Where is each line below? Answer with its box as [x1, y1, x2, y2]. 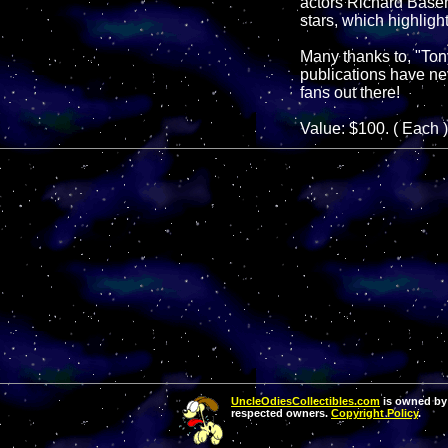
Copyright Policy [331, 407, 418, 420]
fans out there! [300, 84, 400, 102]
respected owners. [231, 407, 331, 420]
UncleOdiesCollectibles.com [231, 395, 380, 408]
